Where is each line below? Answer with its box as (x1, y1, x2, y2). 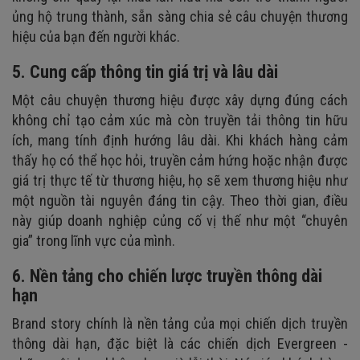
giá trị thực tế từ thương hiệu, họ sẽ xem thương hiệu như (12, 171, 348, 189)
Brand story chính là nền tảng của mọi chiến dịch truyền (12, 314, 348, 332)
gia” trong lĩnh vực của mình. (12, 231, 175, 249)
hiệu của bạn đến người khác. (12, 27, 180, 45)
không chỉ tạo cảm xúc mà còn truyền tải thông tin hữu (12, 111, 348, 129)
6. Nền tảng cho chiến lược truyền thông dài (12, 265, 322, 286)
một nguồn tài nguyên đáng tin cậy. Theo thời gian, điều (12, 191, 348, 209)
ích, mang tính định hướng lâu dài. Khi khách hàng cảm (12, 131, 348, 149)
